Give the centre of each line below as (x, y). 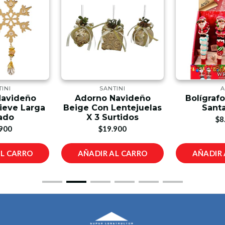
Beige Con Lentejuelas (113, 108)
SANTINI (113, 88)
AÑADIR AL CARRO (113, 153)
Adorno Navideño (113, 98)
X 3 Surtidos (113, 117)
